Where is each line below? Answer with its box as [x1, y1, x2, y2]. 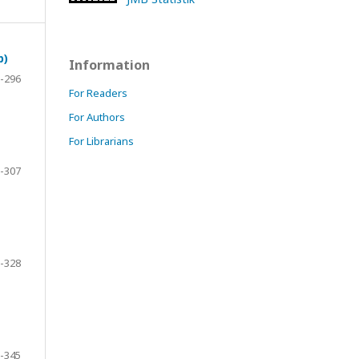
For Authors [69, 110, 125, 124]
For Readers [69, 86, 127, 100]
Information [69, 56, 150, 74]
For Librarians [69, 134, 134, 148]
